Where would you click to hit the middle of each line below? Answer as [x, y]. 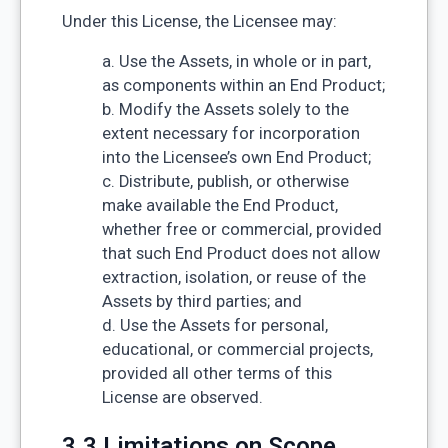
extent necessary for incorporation [230, 134]
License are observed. [182, 398]
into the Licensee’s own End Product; [236, 158]
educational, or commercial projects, [237, 350]
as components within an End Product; [243, 86]
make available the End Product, [219, 206]
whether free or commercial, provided [241, 230]
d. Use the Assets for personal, [214, 326]
